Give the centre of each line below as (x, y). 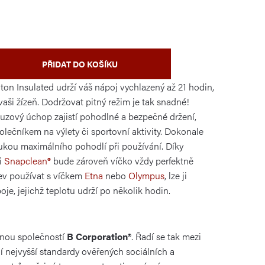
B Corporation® (99, 237)
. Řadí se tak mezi (166, 237)
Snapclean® (28, 160)
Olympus (146, 175)
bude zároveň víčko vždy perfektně (122, 160)
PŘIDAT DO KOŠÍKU (80, 64)
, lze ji (176, 175)
